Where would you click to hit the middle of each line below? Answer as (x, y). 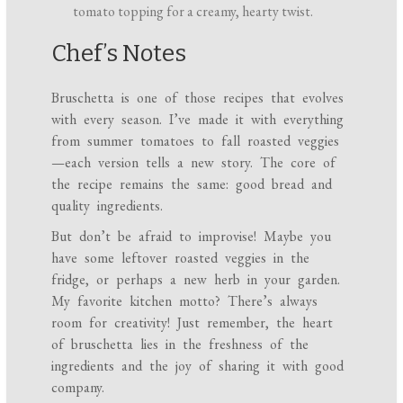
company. (78, 387)
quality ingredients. (107, 205)
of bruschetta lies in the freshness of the (180, 344)
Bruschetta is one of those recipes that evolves (198, 97)
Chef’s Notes (119, 53)
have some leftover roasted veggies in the (181, 257)
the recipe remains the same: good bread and (192, 184)
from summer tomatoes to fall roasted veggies (196, 140)
